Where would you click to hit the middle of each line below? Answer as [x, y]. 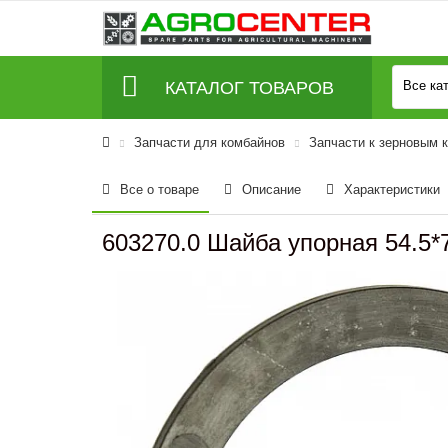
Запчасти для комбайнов [209, 142]
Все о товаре [159, 189]
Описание [271, 189]
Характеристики [392, 189]
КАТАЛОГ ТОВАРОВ [249, 87]
